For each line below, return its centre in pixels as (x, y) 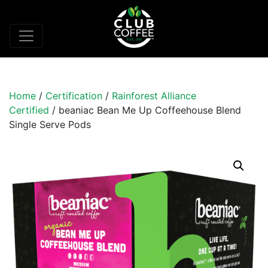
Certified (29, 110)
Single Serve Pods (50, 125)
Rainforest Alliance (154, 96)
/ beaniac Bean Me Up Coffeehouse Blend (145, 110)
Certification (74, 96)
